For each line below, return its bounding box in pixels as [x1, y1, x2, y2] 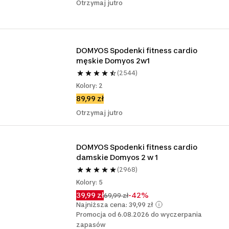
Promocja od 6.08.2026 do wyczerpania [76, 211, 202, 218]
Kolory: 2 [76, 82, 103, 89]
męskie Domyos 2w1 [76, 56, 150, 65]
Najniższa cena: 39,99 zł [76, 200, 153, 209]
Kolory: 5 [76, 178, 103, 186]
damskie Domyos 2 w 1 [76, 153, 158, 162]
